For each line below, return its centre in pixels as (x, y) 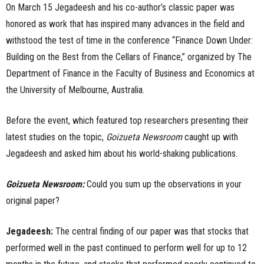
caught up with (210, 137)
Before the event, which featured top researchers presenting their (127, 121)
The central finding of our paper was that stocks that (152, 231)
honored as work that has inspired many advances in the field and (125, 24)
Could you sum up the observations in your (164, 184)
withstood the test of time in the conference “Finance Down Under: (129, 40)
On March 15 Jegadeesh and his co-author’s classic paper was (120, 7)
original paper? (33, 201)
